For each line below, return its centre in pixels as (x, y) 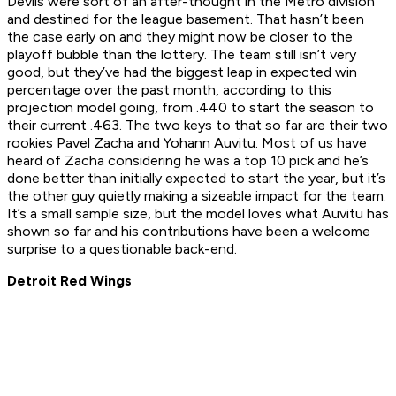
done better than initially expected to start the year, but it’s (196, 179)
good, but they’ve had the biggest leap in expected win (182, 72)
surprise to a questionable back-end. (122, 249)
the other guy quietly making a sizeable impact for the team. (197, 196)
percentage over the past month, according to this (169, 90)
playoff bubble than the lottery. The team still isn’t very (182, 55)
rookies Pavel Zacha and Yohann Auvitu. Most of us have (187, 143)
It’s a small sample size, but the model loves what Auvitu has (198, 214)
